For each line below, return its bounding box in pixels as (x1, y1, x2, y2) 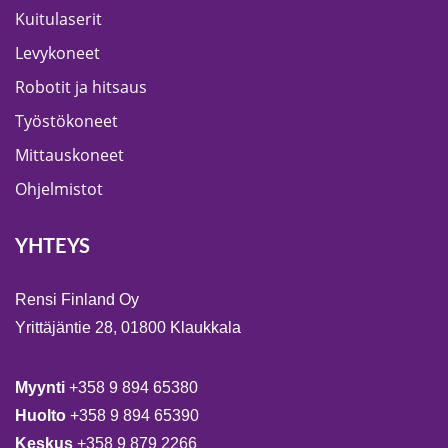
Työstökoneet (15, 110, 118, 133)
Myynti (15, 379, 69, 397)
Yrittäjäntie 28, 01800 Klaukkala (15, 319, 241, 337)
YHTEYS (15, 237, 90, 258)
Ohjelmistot (15, 178, 103, 201)
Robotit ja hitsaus (15, 76, 147, 99)
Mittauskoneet (15, 144, 124, 167)
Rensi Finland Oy (15, 291, 139, 309)
